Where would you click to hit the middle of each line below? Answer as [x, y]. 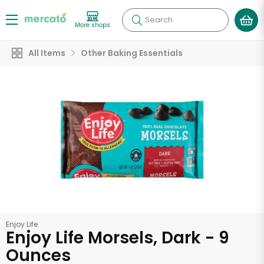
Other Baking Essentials [132, 53]
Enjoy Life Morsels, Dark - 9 [118, 238]
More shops [93, 25]
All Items [47, 53]
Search [159, 20]
